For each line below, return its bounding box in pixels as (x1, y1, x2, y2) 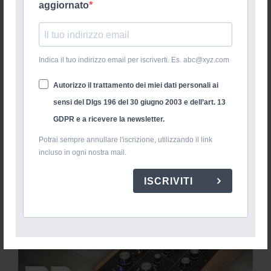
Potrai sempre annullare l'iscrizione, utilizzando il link (39, 135, 212, 145)
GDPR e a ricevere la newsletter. (53, 115, 166, 124)
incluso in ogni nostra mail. (39, 148, 126, 157)
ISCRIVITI (144, 175, 196, 186)
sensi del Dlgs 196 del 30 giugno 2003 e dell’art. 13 (53, 98, 226, 107)
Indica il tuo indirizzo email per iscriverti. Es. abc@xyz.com (39, 56, 229, 65)
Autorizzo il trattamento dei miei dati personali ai (53, 81, 218, 90)
